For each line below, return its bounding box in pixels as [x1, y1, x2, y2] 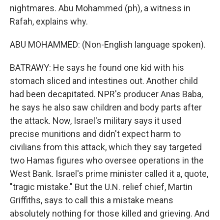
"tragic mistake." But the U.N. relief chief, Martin [10, 182, 192, 192]
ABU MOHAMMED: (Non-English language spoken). [10, 39, 206, 50]
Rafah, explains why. [10, 16, 88, 27]
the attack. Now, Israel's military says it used [10, 115, 181, 126]
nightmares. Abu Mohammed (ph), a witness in [10, 3, 191, 13]
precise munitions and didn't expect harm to [10, 129, 181, 139]
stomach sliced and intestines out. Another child [10, 76, 198, 86]
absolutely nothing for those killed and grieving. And [10, 208, 210, 219]
